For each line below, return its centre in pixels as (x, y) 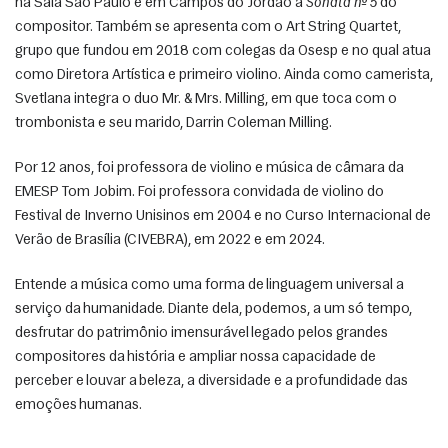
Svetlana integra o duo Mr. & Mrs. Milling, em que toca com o (206, 99)
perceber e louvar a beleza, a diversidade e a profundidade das (211, 381)
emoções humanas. (80, 405)
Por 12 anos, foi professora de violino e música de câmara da (209, 168)
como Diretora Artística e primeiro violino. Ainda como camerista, (224, 75)
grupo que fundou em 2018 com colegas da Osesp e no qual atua (223, 51)
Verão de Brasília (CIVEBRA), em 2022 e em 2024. (171, 240)
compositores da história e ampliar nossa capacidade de (195, 357)
